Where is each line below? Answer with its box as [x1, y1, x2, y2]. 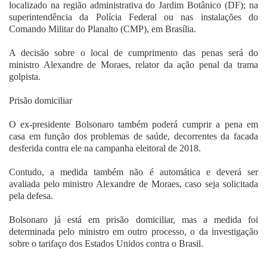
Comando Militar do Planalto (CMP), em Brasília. [9, 24, 196, 35]
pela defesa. [9, 191, 53, 201]
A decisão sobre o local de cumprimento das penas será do [9, 48, 258, 58]
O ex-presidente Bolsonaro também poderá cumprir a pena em [9, 119, 258, 130]
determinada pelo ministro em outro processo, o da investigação [9, 226, 258, 237]
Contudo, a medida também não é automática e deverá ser [9, 167, 258, 178]
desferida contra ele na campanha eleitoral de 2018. [9, 143, 201, 154]
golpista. [9, 72, 41, 82]
